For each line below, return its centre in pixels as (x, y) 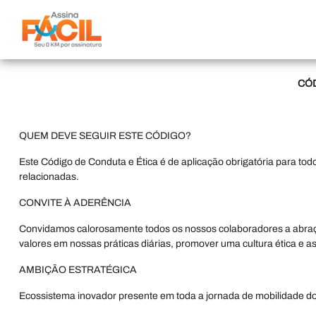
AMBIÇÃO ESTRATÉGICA (78, 270)
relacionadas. (49, 177)
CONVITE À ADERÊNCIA (75, 203)
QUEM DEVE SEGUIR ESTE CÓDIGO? (105, 136)
